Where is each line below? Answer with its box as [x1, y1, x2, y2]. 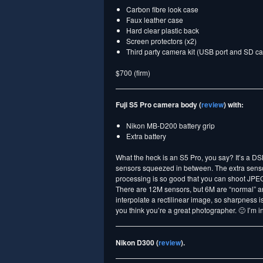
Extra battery [126, 131, 166, 141]
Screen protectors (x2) [126, 36, 197, 46]
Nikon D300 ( [116, 237, 159, 248]
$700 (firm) [116, 68, 150, 77]
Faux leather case [126, 15, 183, 25]
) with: [224, 99, 244, 110]
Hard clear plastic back [126, 25, 199, 35]
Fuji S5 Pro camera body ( [116, 99, 201, 110]
